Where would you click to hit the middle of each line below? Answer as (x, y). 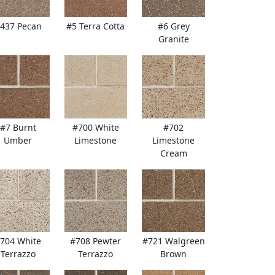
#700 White (95, 127)
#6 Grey (173, 26)
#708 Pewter (96, 241)
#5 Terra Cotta (96, 26)
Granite (173, 39)
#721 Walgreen (173, 241)
